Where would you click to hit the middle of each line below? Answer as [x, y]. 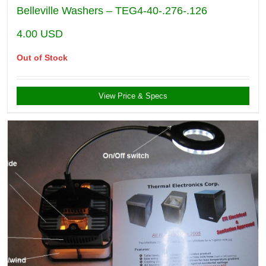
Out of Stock [42, 58]
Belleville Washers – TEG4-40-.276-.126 [112, 11]
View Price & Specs [133, 96]
